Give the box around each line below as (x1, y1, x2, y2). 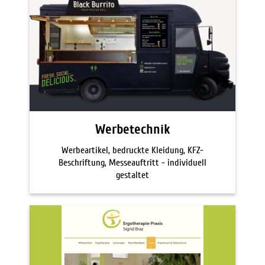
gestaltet (116, 169, 149, 182)
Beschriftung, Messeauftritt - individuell (59, 157, 206, 169)
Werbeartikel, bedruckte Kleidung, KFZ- (62, 144, 203, 157)
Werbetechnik (95, 121, 170, 138)
